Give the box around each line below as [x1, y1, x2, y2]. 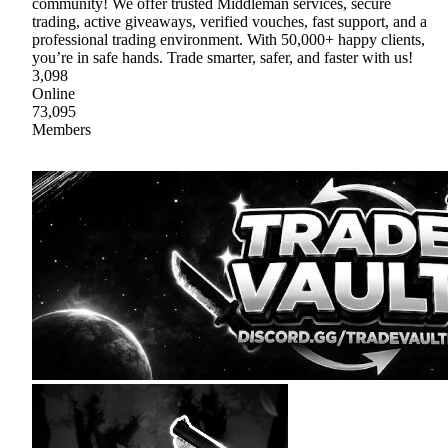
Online [32, 84, 75, 102]
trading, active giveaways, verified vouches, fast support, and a [32, 12, 427, 30]
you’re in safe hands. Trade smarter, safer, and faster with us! [32, 48, 413, 66]
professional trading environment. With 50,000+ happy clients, [32, 30, 425, 48]
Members [32, 120, 91, 138]
